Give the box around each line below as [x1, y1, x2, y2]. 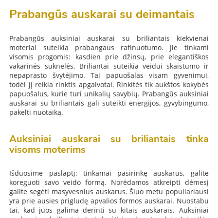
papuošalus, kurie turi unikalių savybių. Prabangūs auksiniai [9, 89, 209, 99]
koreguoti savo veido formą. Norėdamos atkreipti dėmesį [9, 178, 209, 187]
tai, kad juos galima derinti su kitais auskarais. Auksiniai [9, 205, 209, 215]
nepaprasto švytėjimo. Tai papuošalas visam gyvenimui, [9, 71, 209, 80]
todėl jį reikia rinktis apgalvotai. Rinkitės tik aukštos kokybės [9, 80, 209, 90]
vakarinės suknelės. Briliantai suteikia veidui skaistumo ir [9, 61, 209, 71]
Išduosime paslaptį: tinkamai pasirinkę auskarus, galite [9, 168, 209, 178]
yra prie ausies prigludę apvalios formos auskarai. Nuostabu [9, 196, 209, 206]
